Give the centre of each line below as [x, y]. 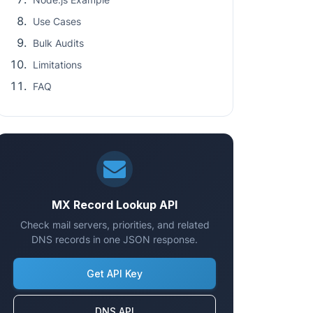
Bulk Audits [58, 43]
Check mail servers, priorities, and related [115, 225]
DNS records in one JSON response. [115, 239]
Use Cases [57, 21]
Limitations [57, 65]
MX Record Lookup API [115, 205]
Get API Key [115, 274]
